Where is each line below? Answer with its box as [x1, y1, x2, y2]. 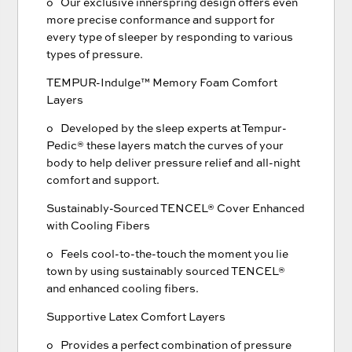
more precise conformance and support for [46, 12, 276, 27]
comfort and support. [46, 172, 160, 188]
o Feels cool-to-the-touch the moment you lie [46, 246, 289, 262]
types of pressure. [46, 46, 144, 62]
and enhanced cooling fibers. [46, 280, 200, 296]
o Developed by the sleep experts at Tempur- [46, 120, 288, 136]
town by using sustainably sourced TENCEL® [46, 263, 286, 279]
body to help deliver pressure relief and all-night [46, 155, 301, 170]
